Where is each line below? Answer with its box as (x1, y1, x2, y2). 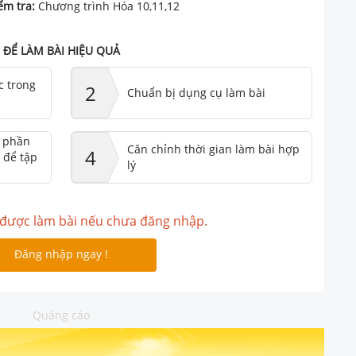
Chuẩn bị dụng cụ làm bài (127, 85, 265, 100)
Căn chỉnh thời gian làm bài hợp (127, 141, 300, 157)
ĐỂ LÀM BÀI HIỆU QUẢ (2, 43, 120, 58)
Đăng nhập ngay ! (14, 246, 108, 261)
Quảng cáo (33, 308, 90, 323)
